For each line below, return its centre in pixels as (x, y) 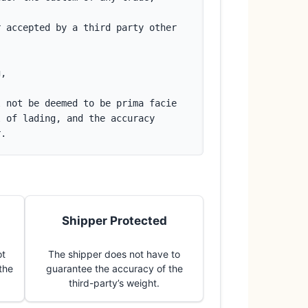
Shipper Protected (114, 220)
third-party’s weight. (114, 283)
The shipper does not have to (114, 254)
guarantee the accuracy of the (114, 268)
